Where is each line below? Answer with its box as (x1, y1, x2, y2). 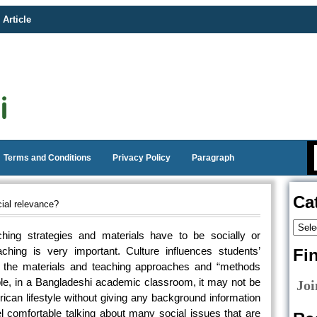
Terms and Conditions (4, 153, 91, 163)
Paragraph (192, 153, 234, 163)
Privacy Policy (113, 153, 171, 163)
